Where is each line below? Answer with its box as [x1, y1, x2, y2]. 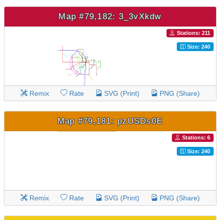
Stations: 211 [175, 30, 210, 36]
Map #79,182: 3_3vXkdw [58, 11, 162, 21]
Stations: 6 [180, 135, 210, 141]
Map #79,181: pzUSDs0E [57, 115, 163, 126]
